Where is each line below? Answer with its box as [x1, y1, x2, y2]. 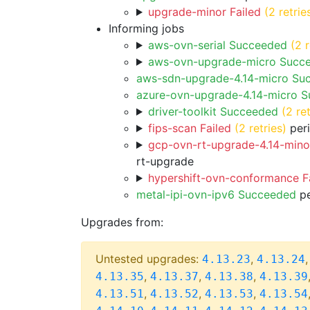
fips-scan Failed [147, 121, 231, 135]
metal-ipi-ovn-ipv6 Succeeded [136, 188, 296, 201]
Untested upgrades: [95, 252, 202, 266]
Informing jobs [109, 21, 184, 35]
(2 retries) [234, 121, 286, 135]
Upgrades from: [81, 215, 163, 229]
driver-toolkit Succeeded [147, 104, 278, 118]
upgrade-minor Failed [147, 5, 261, 19]
